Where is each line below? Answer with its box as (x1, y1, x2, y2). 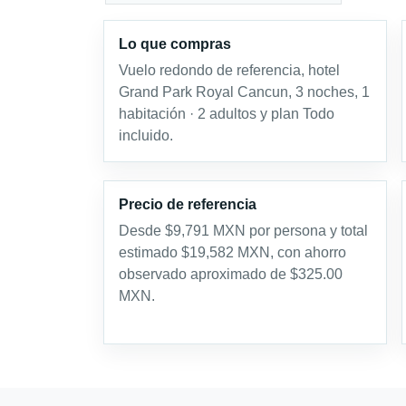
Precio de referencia (119, 197, 256, 213)
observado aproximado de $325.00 (119, 266, 343, 283)
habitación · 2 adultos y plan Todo (119, 106, 334, 122)
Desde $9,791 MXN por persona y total (119, 223, 368, 239)
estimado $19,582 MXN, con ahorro (119, 245, 346, 261)
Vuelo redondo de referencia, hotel (119, 63, 340, 79)
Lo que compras (119, 36, 231, 53)
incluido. (119, 128, 173, 144)
